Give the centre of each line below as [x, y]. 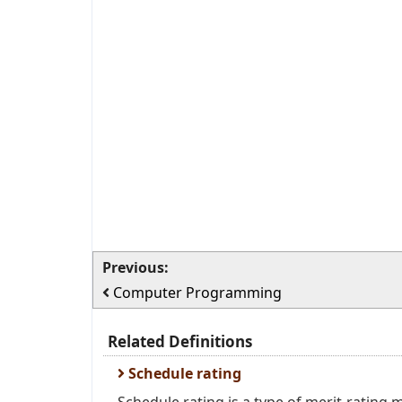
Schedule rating [183, 373]
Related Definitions [180, 341]
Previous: [135, 267]
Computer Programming [197, 293]
